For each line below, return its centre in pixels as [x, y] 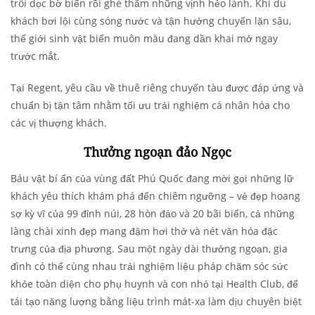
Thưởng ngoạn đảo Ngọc [157, 152]
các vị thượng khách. [60, 123]
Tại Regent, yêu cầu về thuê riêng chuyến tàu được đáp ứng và [157, 88]
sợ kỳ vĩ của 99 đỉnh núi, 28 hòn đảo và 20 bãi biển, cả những [153, 214]
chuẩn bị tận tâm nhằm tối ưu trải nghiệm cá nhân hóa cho [150, 105]
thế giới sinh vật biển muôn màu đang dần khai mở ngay [144, 39]
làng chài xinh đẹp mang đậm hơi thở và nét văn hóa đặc [144, 231]
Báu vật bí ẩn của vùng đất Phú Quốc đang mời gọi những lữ [152, 179]
